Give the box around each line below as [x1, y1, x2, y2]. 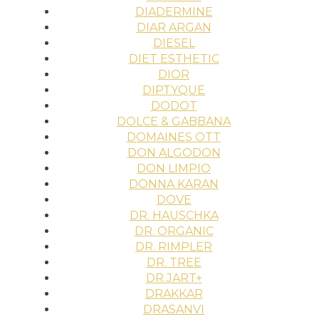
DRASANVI [143, 303, 204, 316]
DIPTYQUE [142, 83, 205, 97]
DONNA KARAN [129, 177, 219, 191]
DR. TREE [146, 256, 202, 269]
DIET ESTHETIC [128, 52, 219, 66]
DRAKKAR [145, 287, 203, 300]
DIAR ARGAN [136, 21, 211, 34]
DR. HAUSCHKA [129, 209, 219, 222]
